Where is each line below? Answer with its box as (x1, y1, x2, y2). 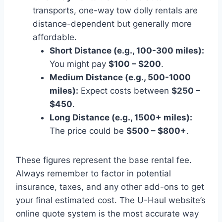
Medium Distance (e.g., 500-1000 (50, 72, 191, 82)
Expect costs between (78, 85, 171, 96)
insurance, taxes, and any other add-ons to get (16, 181, 204, 192)
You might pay (50, 58, 109, 69)
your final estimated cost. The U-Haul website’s (16, 195, 206, 205)
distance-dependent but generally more (33, 18, 192, 29)
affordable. (33, 32, 77, 42)
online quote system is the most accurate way (16, 208, 199, 219)
